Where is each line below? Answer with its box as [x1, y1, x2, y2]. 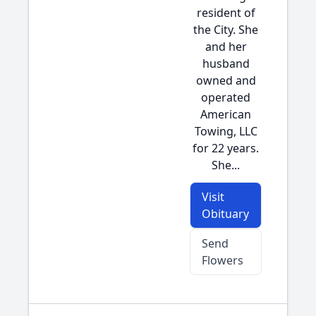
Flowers [202, 253, 243, 268]
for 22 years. [193, 140, 259, 156]
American [200, 107, 251, 122]
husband [202, 56, 250, 71]
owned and [195, 73, 256, 88]
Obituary [202, 206, 249, 221]
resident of [196, 5, 255, 20]
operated [201, 90, 250, 105]
